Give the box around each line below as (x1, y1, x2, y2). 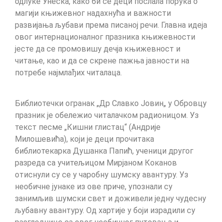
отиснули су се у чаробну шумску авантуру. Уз (15, 170, 188, 180)
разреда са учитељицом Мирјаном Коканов (15, 158, 177, 168)
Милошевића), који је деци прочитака (15, 134, 154, 144)
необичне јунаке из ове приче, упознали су (15, 182, 172, 192)
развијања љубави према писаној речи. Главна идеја (15, 20, 207, 30)
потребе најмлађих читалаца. (15, 67, 122, 77)
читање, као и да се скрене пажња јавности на (15, 55, 189, 65)
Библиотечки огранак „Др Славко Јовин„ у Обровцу (15, 99, 207, 109)
